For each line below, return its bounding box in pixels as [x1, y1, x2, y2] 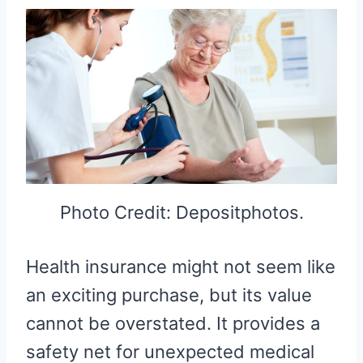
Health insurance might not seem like [26, 256, 335, 278]
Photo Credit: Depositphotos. [59, 202, 304, 224]
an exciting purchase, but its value [26, 284, 312, 306]
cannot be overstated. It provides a [26, 313, 320, 335]
